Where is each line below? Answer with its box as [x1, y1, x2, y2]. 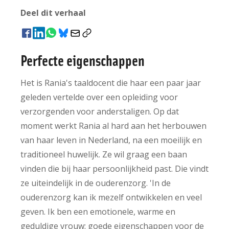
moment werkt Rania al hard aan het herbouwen [20, 120, 207, 131]
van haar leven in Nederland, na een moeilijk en [20, 134, 202, 146]
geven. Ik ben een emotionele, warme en [20, 205, 175, 217]
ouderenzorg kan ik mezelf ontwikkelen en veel [20, 191, 202, 203]
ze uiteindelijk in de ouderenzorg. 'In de [20, 177, 171, 189]
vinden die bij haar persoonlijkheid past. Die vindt [20, 163, 209, 174]
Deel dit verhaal [20, 7, 86, 19]
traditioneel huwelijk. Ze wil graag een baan [20, 148, 187, 160]
